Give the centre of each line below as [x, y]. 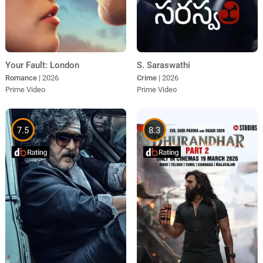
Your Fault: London [42, 65]
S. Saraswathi [163, 65]
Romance [21, 77]
